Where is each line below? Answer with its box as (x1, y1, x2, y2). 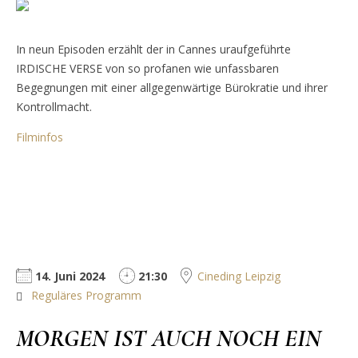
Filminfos (16, 129, 63, 145)
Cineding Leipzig (197, 268, 280, 284)
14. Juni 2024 (32, 268, 105, 284)
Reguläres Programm (31, 288, 141, 304)
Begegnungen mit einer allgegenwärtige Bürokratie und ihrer (16, 80, 328, 96)
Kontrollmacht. (16, 99, 92, 115)
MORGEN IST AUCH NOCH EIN (16, 324, 321, 354)
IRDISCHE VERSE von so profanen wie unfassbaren (16, 61, 279, 77)
